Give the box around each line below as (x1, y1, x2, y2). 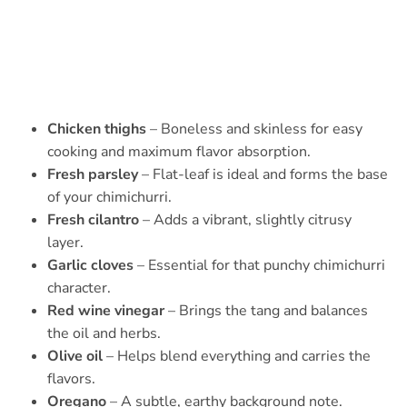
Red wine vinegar (47, 301, 164, 322)
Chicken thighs (47, 119, 146, 140)
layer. (47, 233, 84, 253)
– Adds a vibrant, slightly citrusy (139, 210, 352, 231)
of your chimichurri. (47, 187, 172, 208)
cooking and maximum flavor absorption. (47, 142, 311, 163)
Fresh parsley (47, 164, 138, 185)
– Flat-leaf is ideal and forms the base (138, 164, 388, 185)
